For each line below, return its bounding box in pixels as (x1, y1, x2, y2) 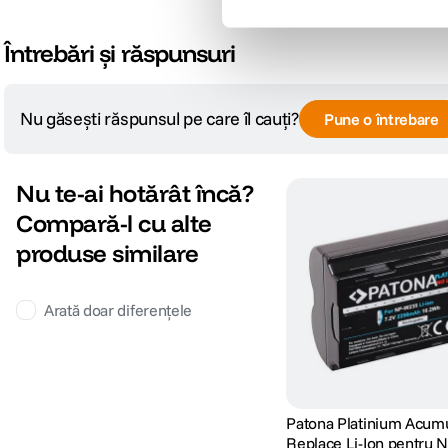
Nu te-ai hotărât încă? (16, 178, 254, 209)
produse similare (16, 238, 199, 269)
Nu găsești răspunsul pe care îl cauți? (20, 107, 299, 131)
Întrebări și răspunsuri (4, 38, 235, 69)
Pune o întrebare (323, 109, 439, 130)
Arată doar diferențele (44, 300, 192, 321)
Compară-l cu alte (16, 208, 212, 239)
